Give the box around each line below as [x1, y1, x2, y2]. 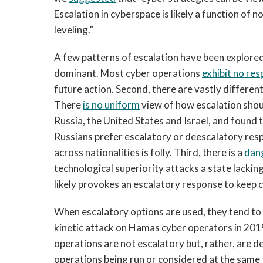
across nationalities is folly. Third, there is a [54, 146, 244, 159]
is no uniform [83, 99, 140, 111]
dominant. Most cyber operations [54, 67, 202, 79]
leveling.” [54, 23, 93, 36]
